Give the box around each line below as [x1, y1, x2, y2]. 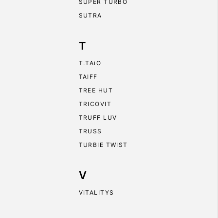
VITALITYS [78, 189, 114, 196]
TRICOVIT [78, 100, 112, 108]
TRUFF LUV [78, 114, 117, 121]
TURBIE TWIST [78, 141, 128, 148]
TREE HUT [78, 87, 113, 94]
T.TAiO [78, 59, 102, 67]
